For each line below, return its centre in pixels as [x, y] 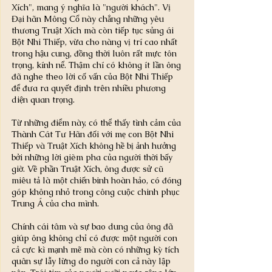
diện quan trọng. [43, 99]
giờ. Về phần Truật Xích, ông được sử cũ [89, 168]
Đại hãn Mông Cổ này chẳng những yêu [89, 19]
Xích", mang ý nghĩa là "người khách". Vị [92, 7]
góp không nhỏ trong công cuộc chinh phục [97, 192]
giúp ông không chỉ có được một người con [96, 238]
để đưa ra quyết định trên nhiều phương [90, 88]
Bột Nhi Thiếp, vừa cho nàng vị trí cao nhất [96, 42]
